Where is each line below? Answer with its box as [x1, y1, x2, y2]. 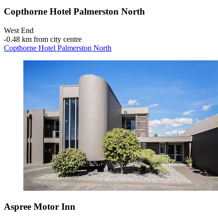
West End [4, 26, 34, 35]
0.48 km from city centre [6, 35, 82, 43]
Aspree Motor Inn [4, 201, 75, 212]
